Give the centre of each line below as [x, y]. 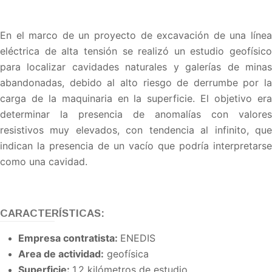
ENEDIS [138, 238]
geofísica [126, 253]
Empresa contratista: [69, 238]
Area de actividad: [61, 253]
